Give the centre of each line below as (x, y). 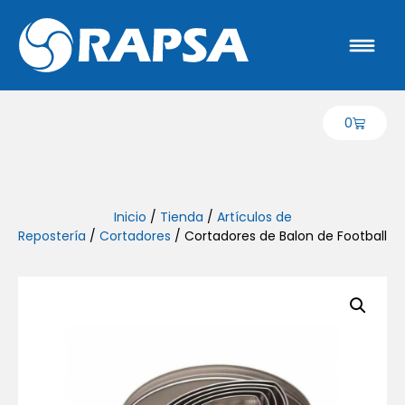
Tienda (181, 217)
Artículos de (254, 217)
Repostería (52, 236)
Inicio (130, 217)
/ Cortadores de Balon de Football (279, 236)
